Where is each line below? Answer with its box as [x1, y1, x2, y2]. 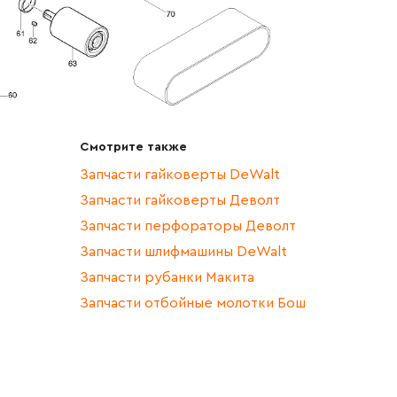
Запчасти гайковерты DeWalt [80, 167, 280, 182]
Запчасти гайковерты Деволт [80, 192, 280, 207]
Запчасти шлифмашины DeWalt [80, 244, 287, 259]
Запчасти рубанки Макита [80, 269, 254, 284]
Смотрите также [80, 140, 187, 153]
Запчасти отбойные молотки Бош [80, 295, 306, 310]
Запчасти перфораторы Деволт [80, 218, 296, 233]
